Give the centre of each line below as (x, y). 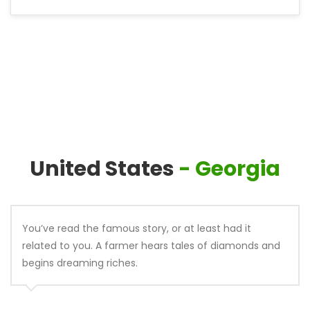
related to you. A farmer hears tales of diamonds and (151, 246)
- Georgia (229, 169)
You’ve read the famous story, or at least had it (137, 228)
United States (102, 169)
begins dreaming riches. (80, 263)
